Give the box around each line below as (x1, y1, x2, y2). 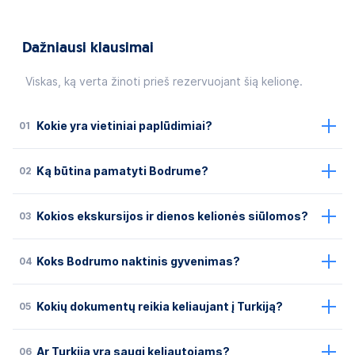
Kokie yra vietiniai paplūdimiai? (36, 119, 212, 132)
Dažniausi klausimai (22, 40, 154, 56)
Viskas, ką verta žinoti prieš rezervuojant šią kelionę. (25, 74, 303, 88)
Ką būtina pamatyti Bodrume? (36, 164, 208, 177)
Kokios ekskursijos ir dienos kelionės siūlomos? (36, 209, 308, 223)
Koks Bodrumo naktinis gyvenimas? (36, 254, 240, 268)
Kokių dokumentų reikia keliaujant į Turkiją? (36, 300, 283, 313)
